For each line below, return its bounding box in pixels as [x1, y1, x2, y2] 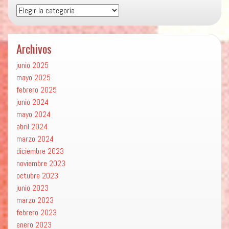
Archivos [16, 40, 52, 57]
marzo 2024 [16, 133, 54, 145]
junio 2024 [16, 97, 49, 108]
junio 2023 [16, 182, 49, 194]
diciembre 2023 [16, 146, 64, 157]
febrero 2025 [16, 84, 57, 96]
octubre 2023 [16, 170, 58, 181]
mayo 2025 [16, 72, 51, 83]
